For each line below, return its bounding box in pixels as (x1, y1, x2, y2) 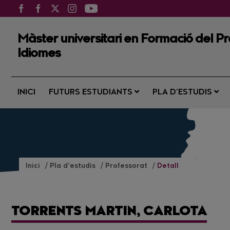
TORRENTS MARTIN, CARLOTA (11, 206, 207, 218)
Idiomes (17, 48, 61, 60)
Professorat (105, 163, 149, 169)
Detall (157, 163, 179, 169)
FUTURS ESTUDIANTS (48, 89, 135, 97)
